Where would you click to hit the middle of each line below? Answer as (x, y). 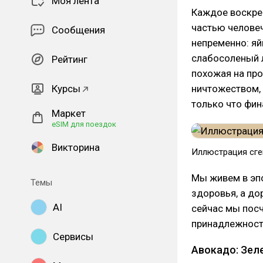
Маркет (69, 113)
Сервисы (73, 237)
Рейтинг (70, 59)
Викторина (76, 147)
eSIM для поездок (84, 124)
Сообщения (78, 30)
